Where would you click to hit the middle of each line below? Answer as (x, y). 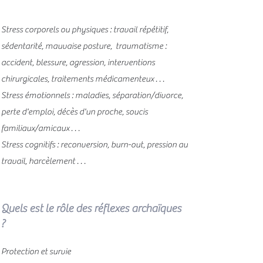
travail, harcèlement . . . (43, 161)
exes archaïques (146, 208)
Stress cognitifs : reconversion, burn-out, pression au (95, 145)
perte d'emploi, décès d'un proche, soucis (75, 112)
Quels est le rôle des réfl (55, 208)
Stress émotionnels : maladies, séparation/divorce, (92, 95)
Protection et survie (36, 252)
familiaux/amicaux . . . (41, 128)
